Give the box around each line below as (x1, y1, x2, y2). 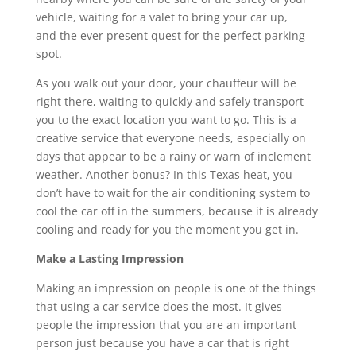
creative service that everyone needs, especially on (35, 130, 306, 145)
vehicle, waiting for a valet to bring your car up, (35, 9, 288, 25)
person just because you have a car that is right (35, 335, 289, 350)
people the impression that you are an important (35, 316, 296, 332)
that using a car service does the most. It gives (35, 298, 282, 314)
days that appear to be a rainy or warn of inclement (35, 148, 311, 164)
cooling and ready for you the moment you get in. (35, 221, 299, 237)
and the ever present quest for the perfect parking (35, 27, 305, 43)
